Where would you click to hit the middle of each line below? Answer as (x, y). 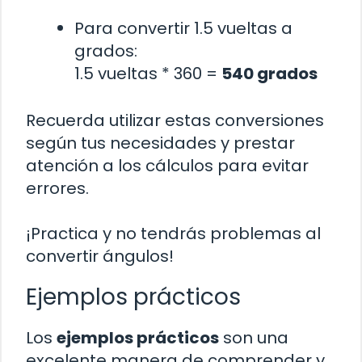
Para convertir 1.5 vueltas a (183, 29)
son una (254, 338)
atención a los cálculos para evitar (167, 166)
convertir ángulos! (100, 257)
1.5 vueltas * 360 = (148, 74)
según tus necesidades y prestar (160, 143)
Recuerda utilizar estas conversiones (175, 121)
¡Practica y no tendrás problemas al (173, 234)
